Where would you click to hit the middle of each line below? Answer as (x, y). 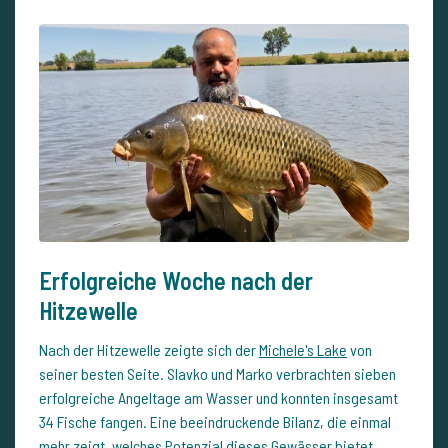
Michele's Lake (303, 349)
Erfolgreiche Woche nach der (176, 280)
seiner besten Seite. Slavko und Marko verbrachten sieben (217, 373)
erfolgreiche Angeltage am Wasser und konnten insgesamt (218, 397)
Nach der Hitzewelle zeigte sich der (149, 349)
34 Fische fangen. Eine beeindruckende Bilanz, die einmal (215, 421)
